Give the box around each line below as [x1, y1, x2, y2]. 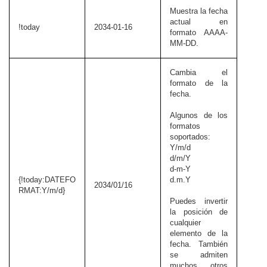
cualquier [170, 218, 201, 228]
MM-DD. [170, 39, 198, 48]
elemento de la [170, 229, 228, 238]
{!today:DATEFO [18, 175, 76, 185]
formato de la [170, 79, 228, 88]
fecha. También [170, 240, 228, 249]
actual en [170, 17, 228, 27]
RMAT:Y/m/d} [18, 186, 65, 195]
